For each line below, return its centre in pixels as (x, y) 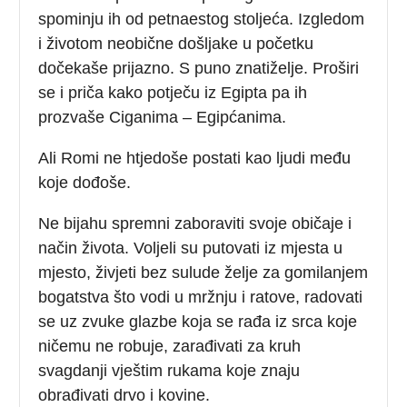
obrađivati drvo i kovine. (124, 395)
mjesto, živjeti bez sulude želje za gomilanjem (203, 272)
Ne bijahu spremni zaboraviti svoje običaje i (195, 223)
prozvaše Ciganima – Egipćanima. (163, 117)
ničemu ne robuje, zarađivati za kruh (170, 346)
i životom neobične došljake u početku (176, 43)
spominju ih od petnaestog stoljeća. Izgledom (202, 19)
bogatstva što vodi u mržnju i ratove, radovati (201, 297)
